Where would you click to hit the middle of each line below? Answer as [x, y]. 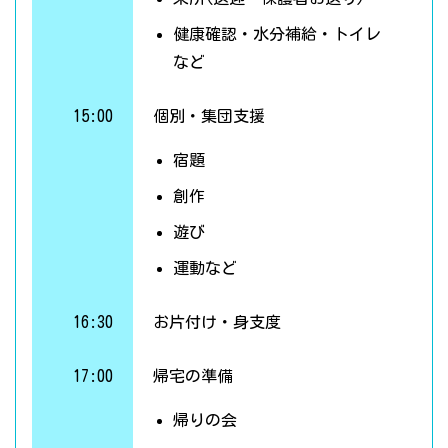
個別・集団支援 [208, 116]
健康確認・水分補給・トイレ [276, 34]
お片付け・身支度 [216, 322]
